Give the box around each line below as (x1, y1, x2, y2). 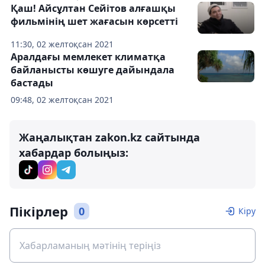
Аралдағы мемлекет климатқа (11, 50, 166, 64)
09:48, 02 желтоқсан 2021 (11, 94, 114, 106)
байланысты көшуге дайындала (11, 63, 174, 77)
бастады (11, 76, 53, 90)
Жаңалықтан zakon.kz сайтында (19, 130, 200, 145)
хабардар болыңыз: (19, 146, 128, 160)
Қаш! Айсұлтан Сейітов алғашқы (11, 2, 176, 15)
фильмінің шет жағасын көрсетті (11, 15, 178, 28)
